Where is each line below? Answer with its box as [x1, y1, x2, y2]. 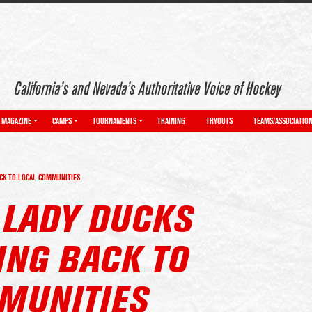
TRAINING [157, 116, 185, 126]
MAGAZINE [1, 116, 31, 126]
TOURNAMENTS [93, 116, 136, 126]
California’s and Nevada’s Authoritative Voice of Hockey [14, 80, 281, 98]
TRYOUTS [206, 116, 233, 126]
